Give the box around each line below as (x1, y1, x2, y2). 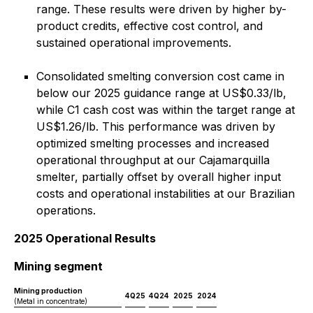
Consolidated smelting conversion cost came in (36, 69, 284, 83)
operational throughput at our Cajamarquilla (36, 153, 270, 167)
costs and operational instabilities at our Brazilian (36, 187, 295, 201)
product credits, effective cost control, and (36, 19, 263, 33)
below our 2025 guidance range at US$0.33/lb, (36, 86, 286, 100)
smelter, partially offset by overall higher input (36, 170, 281, 184)
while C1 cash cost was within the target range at (36, 103, 295, 117)
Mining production (14, 286, 82, 295)
